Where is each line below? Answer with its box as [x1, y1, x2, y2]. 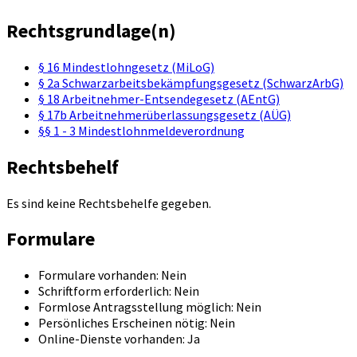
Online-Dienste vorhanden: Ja [38, 331, 200, 347]
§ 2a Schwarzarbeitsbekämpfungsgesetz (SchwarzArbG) [38, 74, 343, 91]
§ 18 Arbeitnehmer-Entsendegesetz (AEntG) [38, 90, 280, 107]
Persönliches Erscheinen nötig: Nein [38, 315, 235, 331]
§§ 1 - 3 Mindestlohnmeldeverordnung [38, 122, 245, 139]
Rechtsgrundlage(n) [6, 18, 176, 43]
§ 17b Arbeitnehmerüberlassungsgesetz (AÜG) [38, 106, 291, 123]
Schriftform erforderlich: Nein [38, 283, 199, 300]
